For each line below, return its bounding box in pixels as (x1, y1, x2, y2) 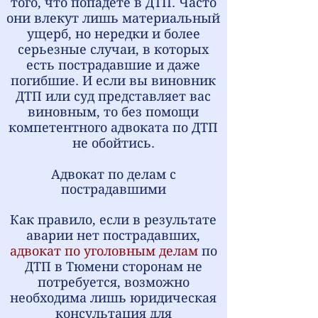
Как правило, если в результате (10, 212, 216, 227)
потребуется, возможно (37, 275, 190, 290)
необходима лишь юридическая (10, 290, 216, 305)
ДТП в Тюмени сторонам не (24, 259, 202, 274)
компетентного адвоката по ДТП (9, 120, 218, 135)
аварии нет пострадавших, (26, 228, 200, 243)
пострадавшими (60, 182, 166, 197)
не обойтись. (72, 136, 155, 150)
